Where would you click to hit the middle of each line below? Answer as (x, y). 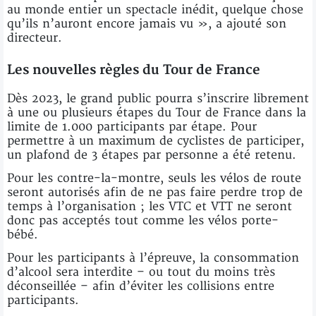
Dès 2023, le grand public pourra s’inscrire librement (158, 98)
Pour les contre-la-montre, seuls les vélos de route (154, 178)
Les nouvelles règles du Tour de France (134, 70)
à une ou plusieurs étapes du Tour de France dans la (157, 113)
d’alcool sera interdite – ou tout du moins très (141, 272)
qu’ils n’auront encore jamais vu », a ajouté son (147, 24)
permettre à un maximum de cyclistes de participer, (156, 141)
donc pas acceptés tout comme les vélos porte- (143, 220)
